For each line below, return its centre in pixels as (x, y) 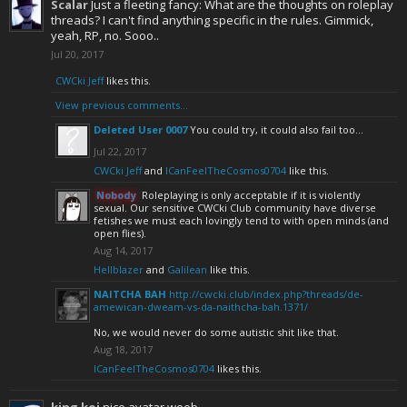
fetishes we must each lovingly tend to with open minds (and (241, 220)
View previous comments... (122, 105)
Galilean (187, 269)
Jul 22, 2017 (120, 151)
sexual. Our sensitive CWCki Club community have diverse (235, 208)
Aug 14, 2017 (123, 250)
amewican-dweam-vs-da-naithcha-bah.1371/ (201, 307)
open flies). (120, 233)
